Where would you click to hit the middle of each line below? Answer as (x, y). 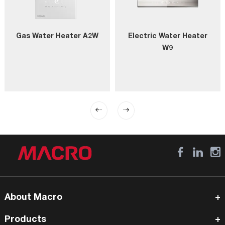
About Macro (33, 198)
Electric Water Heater (167, 36)
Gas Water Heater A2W (57, 36)
